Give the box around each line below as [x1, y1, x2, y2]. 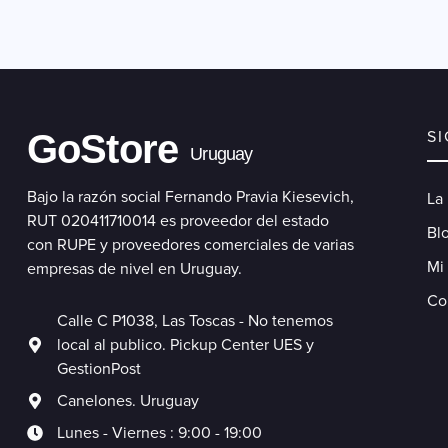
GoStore [26, 127, 179, 172]
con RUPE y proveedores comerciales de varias [26, 235, 354, 256]
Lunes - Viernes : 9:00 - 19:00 [56, 423, 262, 444]
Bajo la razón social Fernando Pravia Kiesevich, [26, 187, 354, 208]
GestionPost [56, 359, 141, 380]
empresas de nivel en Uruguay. [26, 259, 242, 280]
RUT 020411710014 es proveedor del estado [26, 211, 329, 232]
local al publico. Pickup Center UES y [56, 335, 314, 356]
